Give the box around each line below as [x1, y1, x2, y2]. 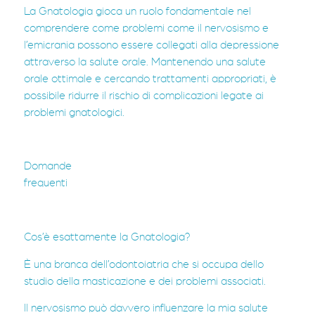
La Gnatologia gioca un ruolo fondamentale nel [24, 5, 251, 17]
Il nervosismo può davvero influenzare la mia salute [24, 302, 268, 314]
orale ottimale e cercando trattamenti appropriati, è [24, 72, 276, 84]
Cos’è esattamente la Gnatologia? [24, 231, 191, 243]
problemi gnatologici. [24, 106, 124, 118]
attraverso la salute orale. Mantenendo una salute [24, 56, 266, 67]
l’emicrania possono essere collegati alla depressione [24, 39, 279, 51]
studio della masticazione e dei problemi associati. [24, 275, 266, 287]
